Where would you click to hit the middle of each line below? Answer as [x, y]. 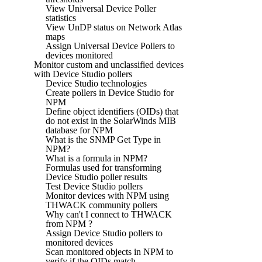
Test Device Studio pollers [94, 186]
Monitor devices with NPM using [107, 195]
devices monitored [79, 55]
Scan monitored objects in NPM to [109, 251]
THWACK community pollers [101, 205]
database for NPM [79, 130]
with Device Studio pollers [83, 74]
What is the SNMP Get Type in [103, 139]
